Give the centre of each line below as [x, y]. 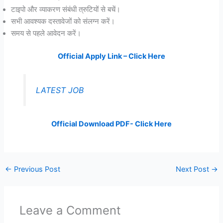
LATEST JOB [59, 90]
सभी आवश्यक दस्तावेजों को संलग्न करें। [63, 21]
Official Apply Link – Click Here [111, 56]
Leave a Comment [70, 210]
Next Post [194, 169]
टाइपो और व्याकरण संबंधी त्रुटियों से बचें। [66, 9]
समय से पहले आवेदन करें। [46, 33]
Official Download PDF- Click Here [111, 124]
